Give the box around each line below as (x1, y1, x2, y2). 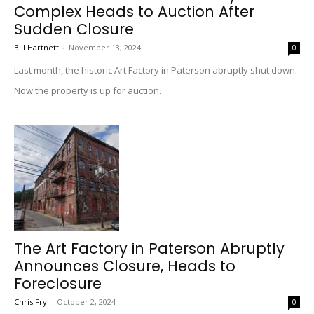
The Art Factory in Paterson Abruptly (14, 238, 285, 259)
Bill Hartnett (14, 42, 59, 53)
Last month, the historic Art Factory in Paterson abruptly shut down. (14, 64, 297, 76)
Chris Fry (14, 296, 47, 307)
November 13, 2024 (69, 42, 141, 53)
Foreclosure (14, 273, 102, 294)
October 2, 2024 (57, 296, 116, 307)
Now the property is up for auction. (14, 84, 161, 97)
